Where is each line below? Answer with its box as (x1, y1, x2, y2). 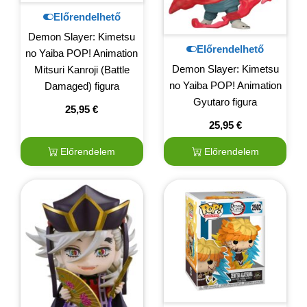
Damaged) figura (44, 80, 119, 93)
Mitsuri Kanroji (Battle (34, 64, 130, 76)
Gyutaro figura (193, 95, 258, 108)
